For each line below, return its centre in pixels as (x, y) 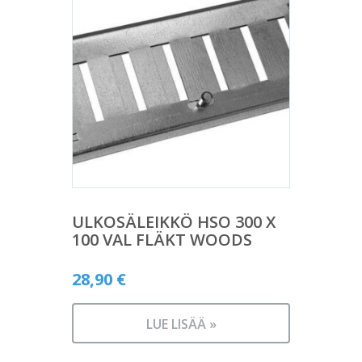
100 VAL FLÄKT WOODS (162, 240)
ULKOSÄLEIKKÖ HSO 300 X (174, 222)
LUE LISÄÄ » (181, 324)
